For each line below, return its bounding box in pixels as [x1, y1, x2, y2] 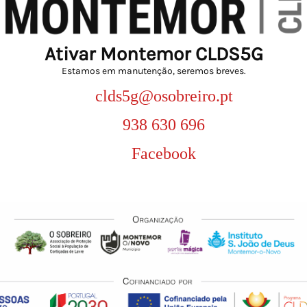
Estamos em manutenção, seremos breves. [61, 64, 246, 77]
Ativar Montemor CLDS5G [44, 42, 263, 65]
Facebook [132, 144, 196, 162]
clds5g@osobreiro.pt [95, 86, 233, 105]
